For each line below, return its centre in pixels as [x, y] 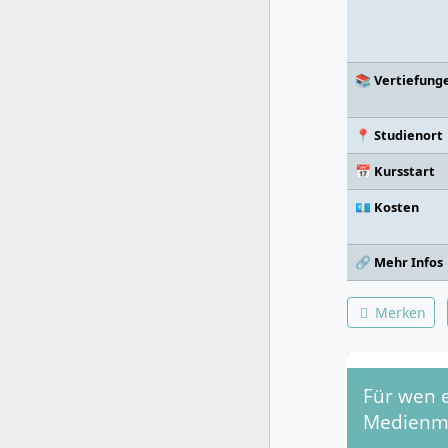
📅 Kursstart [395, 171]
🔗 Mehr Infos [399, 262]
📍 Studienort [399, 135]
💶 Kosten [387, 207]
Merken [398, 312]
